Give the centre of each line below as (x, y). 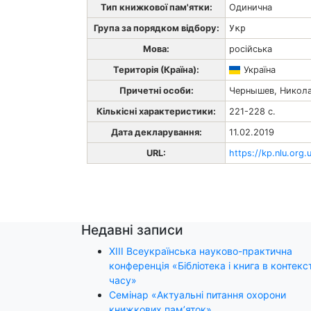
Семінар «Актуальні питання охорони (197, 294)
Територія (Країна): (156, 69)
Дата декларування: (156, 132)
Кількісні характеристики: (156, 111)
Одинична (251, 7)
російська (251, 49)
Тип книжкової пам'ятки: (156, 7)
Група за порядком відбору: (156, 28)
